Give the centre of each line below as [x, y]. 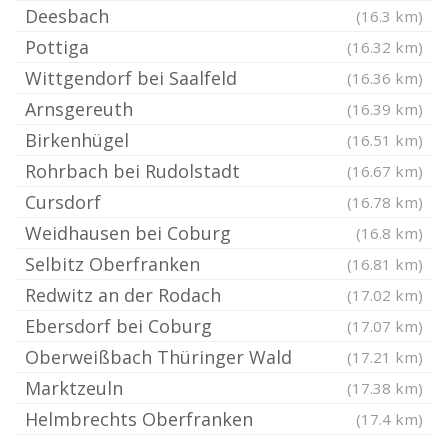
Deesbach [67, 16]
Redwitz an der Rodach [123, 295]
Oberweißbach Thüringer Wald [158, 357]
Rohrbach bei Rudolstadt [132, 171]
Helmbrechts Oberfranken [139, 419]
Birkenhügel [77, 140]
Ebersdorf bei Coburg [118, 326]
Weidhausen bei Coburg [128, 233]
